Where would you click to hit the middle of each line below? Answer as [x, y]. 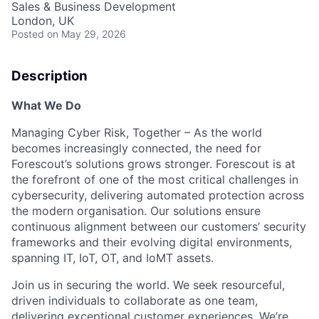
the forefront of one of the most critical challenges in [155, 179]
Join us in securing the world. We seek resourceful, [148, 284]
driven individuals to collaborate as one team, [135, 300]
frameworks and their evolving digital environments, [152, 242]
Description [49, 76]
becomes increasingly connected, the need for [136, 148]
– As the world [223, 132]
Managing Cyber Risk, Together [96, 132]
